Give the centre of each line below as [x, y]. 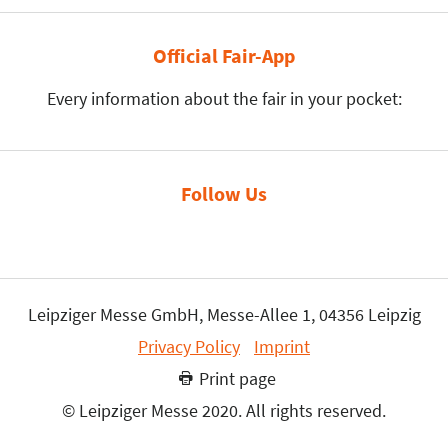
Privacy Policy [189, 346]
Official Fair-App [224, 55]
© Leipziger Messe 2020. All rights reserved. [224, 410]
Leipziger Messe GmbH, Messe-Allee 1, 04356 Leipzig [224, 314]
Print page [238, 378]
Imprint [282, 346]
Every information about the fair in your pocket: [224, 98]
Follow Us [224, 193]
